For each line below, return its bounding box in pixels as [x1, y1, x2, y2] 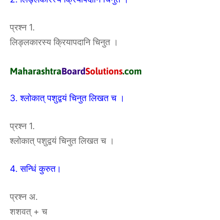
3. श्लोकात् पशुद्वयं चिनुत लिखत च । [10, 93, 125, 103]
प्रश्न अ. [10, 192, 38, 202]
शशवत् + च [10, 206, 47, 217]
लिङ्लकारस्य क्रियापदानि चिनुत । [10, 37, 118, 47]
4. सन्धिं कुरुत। [10, 164, 61, 174]
